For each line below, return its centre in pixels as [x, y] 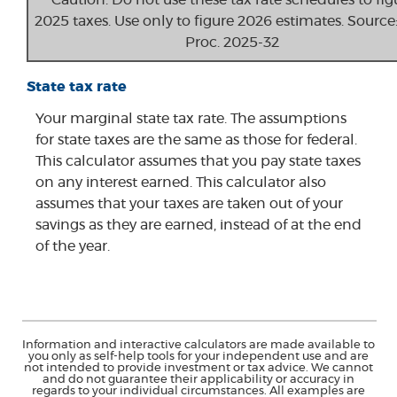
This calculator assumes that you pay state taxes [198, 162]
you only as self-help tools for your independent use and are [198, 357]
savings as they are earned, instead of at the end [198, 226]
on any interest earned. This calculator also [181, 183]
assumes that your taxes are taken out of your [189, 204]
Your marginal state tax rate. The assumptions [191, 119]
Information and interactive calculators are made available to [198, 346]
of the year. [73, 247]
